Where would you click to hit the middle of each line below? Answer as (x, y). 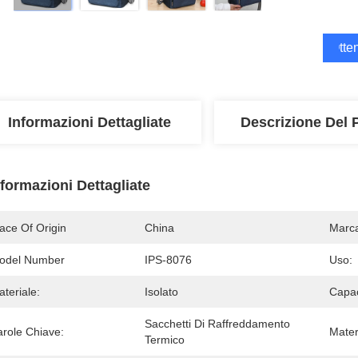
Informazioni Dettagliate (89, 122)
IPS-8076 (168, 260)
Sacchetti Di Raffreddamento (217, 324)
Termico (165, 340)
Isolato (161, 292)
